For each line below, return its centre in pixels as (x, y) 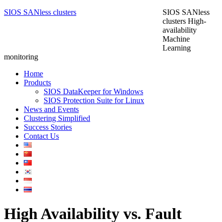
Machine (176, 39)
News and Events (51, 109)
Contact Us (41, 136)
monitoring (21, 57)
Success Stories (48, 127)
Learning (177, 48)
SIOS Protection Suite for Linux (94, 100)
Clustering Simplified (57, 118)
